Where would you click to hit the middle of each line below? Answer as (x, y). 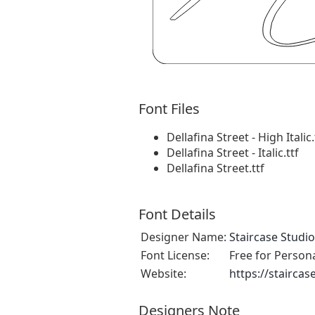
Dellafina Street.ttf (216, 168)
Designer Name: (184, 237)
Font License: (175, 255)
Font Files (169, 108)
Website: (163, 273)
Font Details (177, 214)
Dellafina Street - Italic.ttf (233, 152)
